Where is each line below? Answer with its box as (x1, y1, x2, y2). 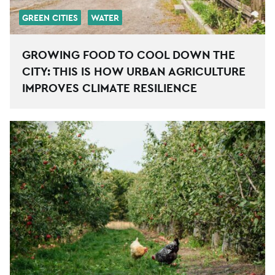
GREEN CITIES (22, 12, 78, 24)
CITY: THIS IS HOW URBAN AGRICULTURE (22, 64, 246, 79)
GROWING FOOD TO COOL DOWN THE (22, 47, 235, 63)
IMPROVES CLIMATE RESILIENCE (22, 80, 197, 96)
